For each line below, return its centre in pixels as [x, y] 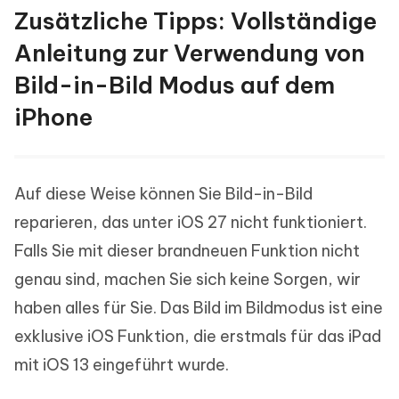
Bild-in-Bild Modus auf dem [175, 85]
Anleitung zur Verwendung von [190, 53]
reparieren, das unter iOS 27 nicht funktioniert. [191, 223]
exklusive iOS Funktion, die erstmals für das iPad [198, 337]
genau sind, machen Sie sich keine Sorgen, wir [187, 280]
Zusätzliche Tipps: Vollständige [195, 21]
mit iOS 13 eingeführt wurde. [122, 365]
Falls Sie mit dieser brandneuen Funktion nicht [187, 251]
